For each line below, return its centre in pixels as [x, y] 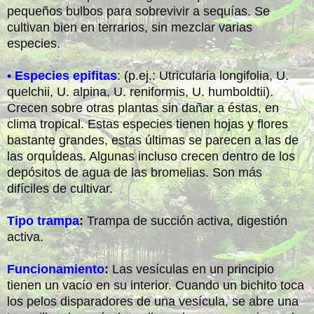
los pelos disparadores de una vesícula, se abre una [153, 301]
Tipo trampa [43, 220]
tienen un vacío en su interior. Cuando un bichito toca [156, 285]
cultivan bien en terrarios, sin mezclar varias [130, 27]
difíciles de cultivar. [60, 188]
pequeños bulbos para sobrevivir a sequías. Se [138, 11]
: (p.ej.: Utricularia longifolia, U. [203, 75]
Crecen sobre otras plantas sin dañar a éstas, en [143, 108]
